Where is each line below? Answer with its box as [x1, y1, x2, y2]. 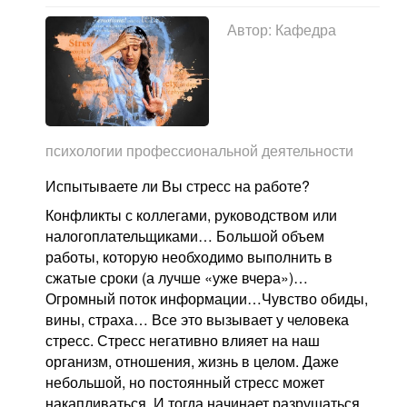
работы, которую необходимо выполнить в [45, 245, 333, 267]
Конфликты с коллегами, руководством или [45, 203, 337, 225]
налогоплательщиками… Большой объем [45, 224, 324, 246]
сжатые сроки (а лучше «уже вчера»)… [45, 266, 308, 288]
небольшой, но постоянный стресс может [45, 371, 324, 392]
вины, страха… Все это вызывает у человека [45, 308, 349, 330]
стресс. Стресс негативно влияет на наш [45, 329, 320, 351]
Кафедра [275, 19, 336, 41]
